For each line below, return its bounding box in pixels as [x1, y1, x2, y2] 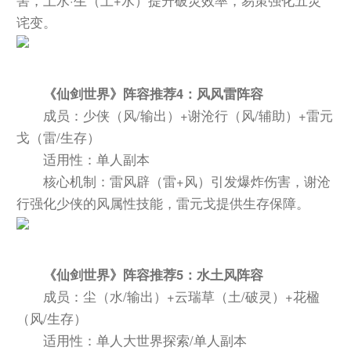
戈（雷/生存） [16, 127, 101, 147]
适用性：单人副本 [43, 149, 150, 168]
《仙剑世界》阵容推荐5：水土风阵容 [43, 265, 264, 284]
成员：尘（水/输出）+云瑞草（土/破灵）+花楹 [43, 287, 320, 306]
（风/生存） [16, 309, 88, 328]
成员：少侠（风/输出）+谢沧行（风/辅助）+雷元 [43, 105, 334, 125]
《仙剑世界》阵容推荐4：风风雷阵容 [43, 83, 264, 103]
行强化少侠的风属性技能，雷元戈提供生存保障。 [16, 193, 310, 212]
